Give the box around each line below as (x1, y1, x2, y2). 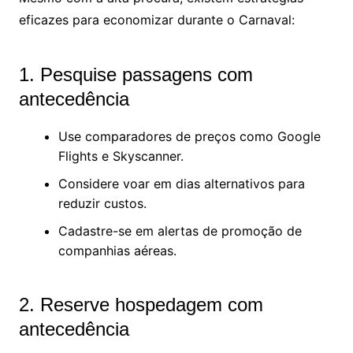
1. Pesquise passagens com (18, 64, 253, 86)
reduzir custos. (58, 195, 147, 212)
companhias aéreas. (58, 243, 176, 259)
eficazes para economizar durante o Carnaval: (18, 12, 295, 28)
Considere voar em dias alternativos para (58, 176, 305, 192)
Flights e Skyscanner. (58, 148, 184, 165)
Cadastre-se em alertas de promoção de (58, 223, 302, 240)
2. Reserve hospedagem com (18, 294, 263, 316)
